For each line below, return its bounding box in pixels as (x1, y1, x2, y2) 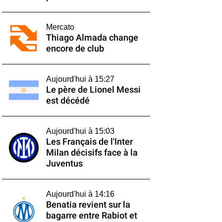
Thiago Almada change (46, 33, 138, 43)
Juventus (46, 159, 83, 168)
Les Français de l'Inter (46, 137, 133, 147)
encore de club (46, 44, 104, 54)
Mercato (46, 23, 74, 31)
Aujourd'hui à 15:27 (46, 75, 114, 83)
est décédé (46, 96, 90, 106)
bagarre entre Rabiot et (46, 211, 137, 221)
